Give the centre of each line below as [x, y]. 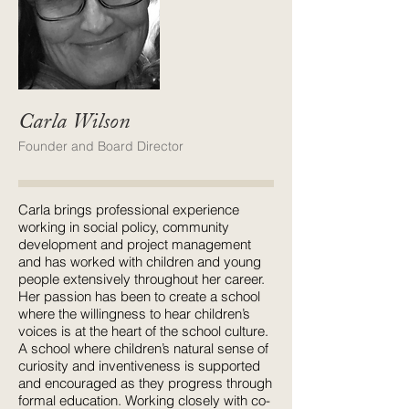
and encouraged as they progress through [145, 383]
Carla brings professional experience [129, 210]
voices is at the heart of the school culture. [145, 331]
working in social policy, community [124, 227]
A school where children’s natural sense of [143, 348]
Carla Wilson [74, 122]
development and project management [135, 244]
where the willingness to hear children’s [134, 314]
